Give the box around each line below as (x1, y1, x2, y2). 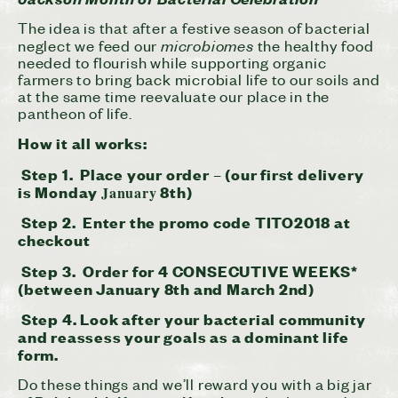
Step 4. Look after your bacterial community (18, 307, 367, 329)
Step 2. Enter (18, 211, 127, 233)
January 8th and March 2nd (96, 277, 309, 298)
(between (18, 277, 97, 298)
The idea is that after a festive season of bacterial (18, 18, 370, 38)
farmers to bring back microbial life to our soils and (18, 69, 380, 90)
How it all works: (18, 132, 147, 154)
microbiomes (161, 34, 254, 56)
